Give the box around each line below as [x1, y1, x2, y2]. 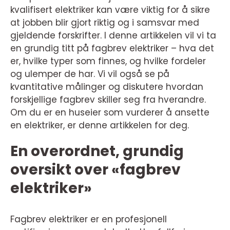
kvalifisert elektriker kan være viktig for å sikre [10, 4, 210, 16]
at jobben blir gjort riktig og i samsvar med [10, 16, 199, 29]
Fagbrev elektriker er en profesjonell [10, 213, 167, 226]
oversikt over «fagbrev [10, 160, 181, 180]
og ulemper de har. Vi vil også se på [10, 68, 169, 81]
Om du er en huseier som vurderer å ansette [10, 106, 209, 119]
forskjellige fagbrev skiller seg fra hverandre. [10, 93, 206, 106]
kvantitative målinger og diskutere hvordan [10, 81, 203, 93]
